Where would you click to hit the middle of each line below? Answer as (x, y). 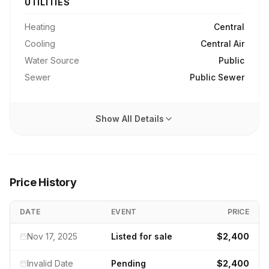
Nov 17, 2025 (52, 236)
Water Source (52, 60)
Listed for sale (142, 236)
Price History (43, 182)
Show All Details (130, 119)
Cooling (40, 44)
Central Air (222, 44)
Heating (40, 27)
